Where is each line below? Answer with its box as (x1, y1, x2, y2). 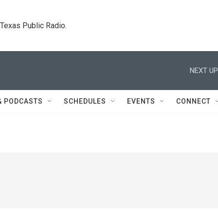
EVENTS (127, 97, 155, 105)
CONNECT (176, 97, 211, 105)
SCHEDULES (64, 97, 106, 105)
